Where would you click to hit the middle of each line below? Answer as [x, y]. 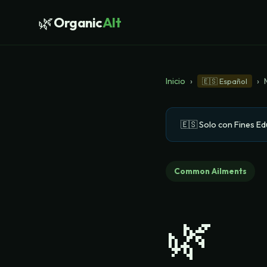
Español [233, 81]
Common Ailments [210, 171]
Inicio [176, 81]
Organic [78, 22]
